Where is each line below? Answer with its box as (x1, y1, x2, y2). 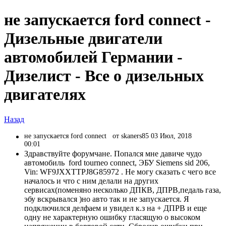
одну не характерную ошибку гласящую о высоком (24, 212, 200, 221)
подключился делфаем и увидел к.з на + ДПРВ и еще (24, 203, 207, 212)
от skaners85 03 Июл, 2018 (112, 132, 192, 140)
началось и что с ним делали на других (24, 176, 158, 185)
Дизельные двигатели (4, 29, 162, 48)
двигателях (4, 85, 86, 104)
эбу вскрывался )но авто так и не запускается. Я (24, 194, 189, 203)
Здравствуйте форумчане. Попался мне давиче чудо (24, 149, 202, 158)
